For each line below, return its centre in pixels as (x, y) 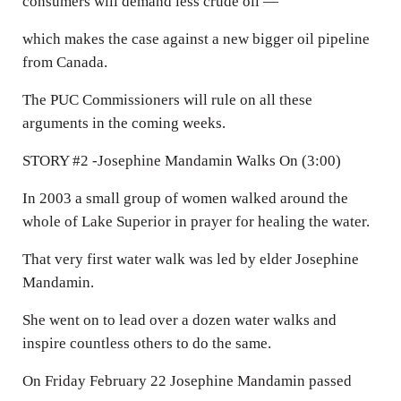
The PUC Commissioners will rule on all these (167, 99)
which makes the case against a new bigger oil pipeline (196, 38)
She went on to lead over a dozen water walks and (179, 320)
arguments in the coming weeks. (124, 123)
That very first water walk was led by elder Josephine (190, 259)
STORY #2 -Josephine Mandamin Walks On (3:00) (181, 160)
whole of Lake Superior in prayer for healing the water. (196, 221)
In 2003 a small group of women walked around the (185, 198)
